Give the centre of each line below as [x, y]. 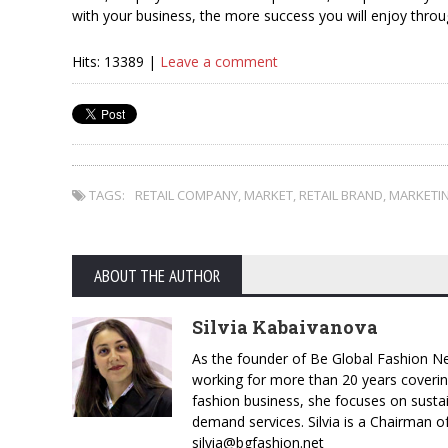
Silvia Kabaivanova [285, 327]
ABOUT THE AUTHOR [157, 276]
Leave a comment [219, 61]
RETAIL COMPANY [186, 195]
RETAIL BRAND [341, 195]
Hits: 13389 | [116, 61]
